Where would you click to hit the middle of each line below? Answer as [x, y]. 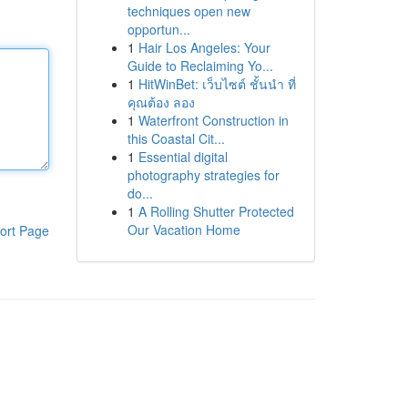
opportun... [158, 29]
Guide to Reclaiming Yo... [200, 66]
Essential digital [183, 157]
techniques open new [189, 11]
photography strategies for [203, 175]
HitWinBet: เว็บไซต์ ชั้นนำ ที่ [217, 84]
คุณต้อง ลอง [161, 102]
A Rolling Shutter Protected [216, 211]
